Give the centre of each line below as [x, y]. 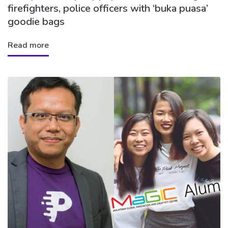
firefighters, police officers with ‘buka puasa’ [108, 9]
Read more [28, 46]
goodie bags [36, 22]
